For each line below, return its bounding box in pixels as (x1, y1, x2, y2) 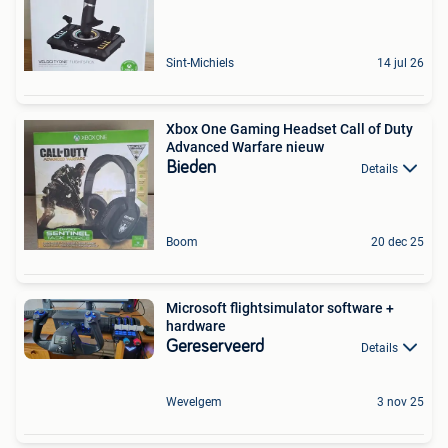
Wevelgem (166, 395, 222, 410)
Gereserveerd (166, 337, 264, 356)
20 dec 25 (371, 234, 424, 249)
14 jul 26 (377, 55, 424, 70)
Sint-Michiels (166, 55, 234, 70)
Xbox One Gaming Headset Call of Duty (166, 120, 413, 137)
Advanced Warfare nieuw (166, 138, 324, 155)
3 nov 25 (377, 395, 424, 410)
